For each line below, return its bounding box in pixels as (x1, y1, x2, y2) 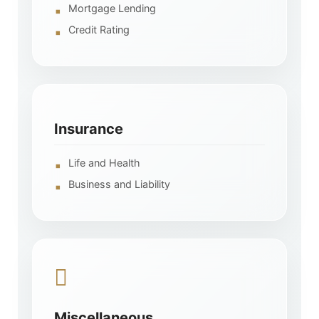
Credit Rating (68, 23, 130, 36)
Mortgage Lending (68, 1, 156, 14)
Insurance (54, 120, 123, 137)
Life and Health (68, 156, 140, 169)
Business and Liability (68, 177, 170, 190)
